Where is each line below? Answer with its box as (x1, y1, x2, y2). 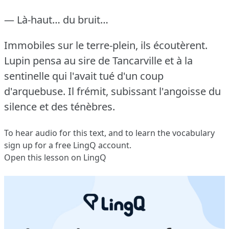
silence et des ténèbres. (4, 99, 115, 113)
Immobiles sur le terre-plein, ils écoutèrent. (4, 38, 208, 52)
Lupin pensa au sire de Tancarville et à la (4, 53, 193, 67)
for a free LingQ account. (33, 139, 131, 151)
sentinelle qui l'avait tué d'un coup (4, 68, 164, 83)
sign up (4, 139, 33, 151)
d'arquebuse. (4, 84, 65, 98)
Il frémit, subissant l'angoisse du (68, 84, 221, 98)
